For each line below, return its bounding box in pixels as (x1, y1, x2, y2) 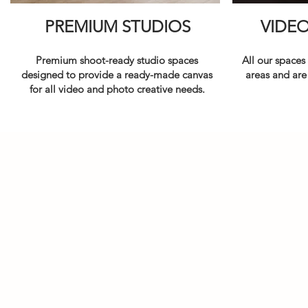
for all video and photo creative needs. (29, 82, 205, 96)
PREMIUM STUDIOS (45, 16, 190, 36)
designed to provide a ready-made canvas (21, 68, 212, 81)
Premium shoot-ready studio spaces (36, 54, 198, 67)
